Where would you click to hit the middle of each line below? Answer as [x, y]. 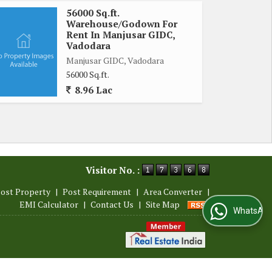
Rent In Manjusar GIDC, [121, 34]
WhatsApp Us [224, 211]
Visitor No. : [114, 170]
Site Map [163, 204]
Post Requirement [97, 191]
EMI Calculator [49, 204]
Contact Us [112, 204]
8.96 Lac [92, 90]
